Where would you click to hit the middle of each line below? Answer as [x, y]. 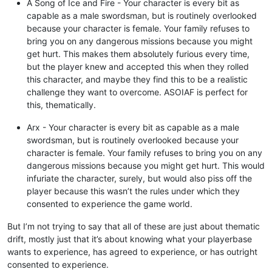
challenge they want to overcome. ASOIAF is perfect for [137, 92]
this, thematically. [61, 104]
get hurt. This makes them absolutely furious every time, [138, 53]
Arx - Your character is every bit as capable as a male [133, 127]
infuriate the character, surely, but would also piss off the [139, 178]
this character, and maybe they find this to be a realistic [137, 79]
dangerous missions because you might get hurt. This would [146, 165]
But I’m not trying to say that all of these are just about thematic [134, 226]
